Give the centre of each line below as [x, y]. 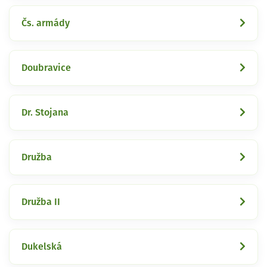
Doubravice [46, 68]
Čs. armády [46, 23]
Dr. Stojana [45, 112]
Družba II [41, 202]
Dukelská [42, 246]
